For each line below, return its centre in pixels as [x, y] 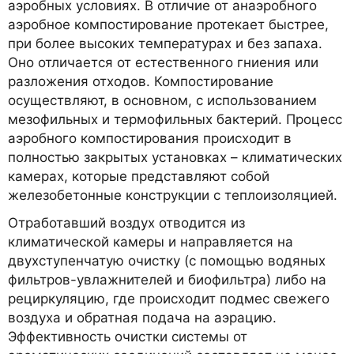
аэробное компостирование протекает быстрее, [168, 25]
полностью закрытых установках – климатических [175, 158]
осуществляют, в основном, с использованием [162, 101]
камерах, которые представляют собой [139, 177]
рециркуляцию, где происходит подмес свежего [169, 299]
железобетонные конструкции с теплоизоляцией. [173, 196]
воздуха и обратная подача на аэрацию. [142, 318]
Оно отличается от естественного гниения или [163, 63]
